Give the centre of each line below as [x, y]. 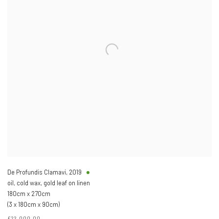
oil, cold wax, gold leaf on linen [49, 183]
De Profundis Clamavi [37, 172]
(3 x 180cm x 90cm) [33, 204]
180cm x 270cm [29, 194]
